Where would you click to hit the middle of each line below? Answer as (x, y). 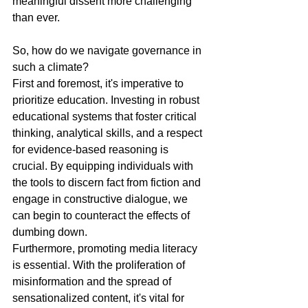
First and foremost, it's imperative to (99, 84)
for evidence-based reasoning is (92, 150)
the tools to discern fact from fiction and (108, 183)
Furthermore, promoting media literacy (106, 249)
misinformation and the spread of (93, 282)
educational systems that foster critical (106, 117)
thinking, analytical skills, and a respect (109, 133)
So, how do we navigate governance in (108, 51)
